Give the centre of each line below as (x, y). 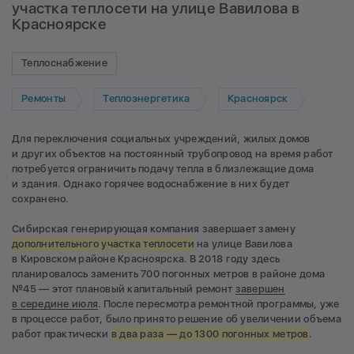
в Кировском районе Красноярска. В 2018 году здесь (146, 259)
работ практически (62, 334)
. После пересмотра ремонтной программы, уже (219, 304)
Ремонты (44, 99)
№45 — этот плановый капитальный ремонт (124, 289)
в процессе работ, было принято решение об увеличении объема (177, 319)
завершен (260, 289)
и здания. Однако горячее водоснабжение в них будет (151, 183)
